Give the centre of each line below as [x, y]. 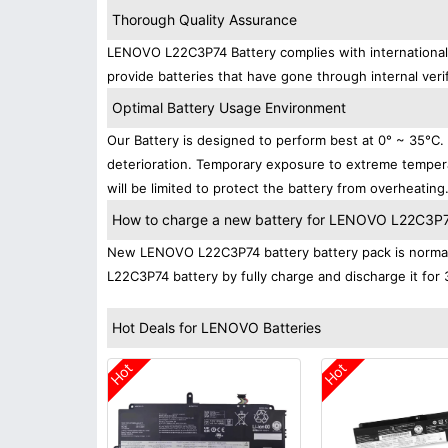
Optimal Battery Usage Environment [229, 107]
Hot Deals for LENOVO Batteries [216, 327]
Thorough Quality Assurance [204, 19]
